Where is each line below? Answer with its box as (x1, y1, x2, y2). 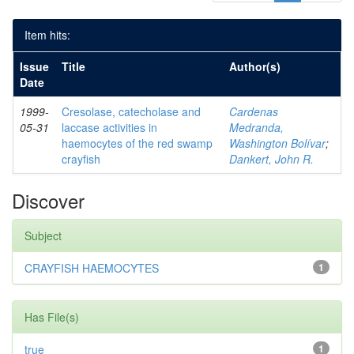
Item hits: (24, 27, 70, 43)
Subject (24, 228, 62, 243)
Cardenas (229, 104, 278, 119)
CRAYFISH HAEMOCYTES (24, 260, 159, 276)
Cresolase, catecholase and (62, 104, 201, 119)
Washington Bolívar (229, 135, 326, 151)
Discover (12, 186, 85, 214)
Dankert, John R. (229, 151, 314, 167)
